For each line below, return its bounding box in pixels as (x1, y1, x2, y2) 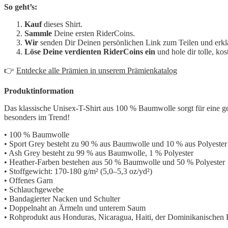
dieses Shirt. (42, 19, 82, 28)
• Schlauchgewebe (4, 185, 64, 194)
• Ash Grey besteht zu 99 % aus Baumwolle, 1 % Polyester (4, 148, 193, 157)
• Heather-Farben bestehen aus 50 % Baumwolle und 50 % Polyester (4, 157, 225, 166)
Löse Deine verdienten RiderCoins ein (24, 47, 155, 56)
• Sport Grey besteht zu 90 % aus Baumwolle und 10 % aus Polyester (4, 139, 227, 148)
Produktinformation (4, 86, 74, 95)
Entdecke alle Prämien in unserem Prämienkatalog (16, 66, 177, 75)
